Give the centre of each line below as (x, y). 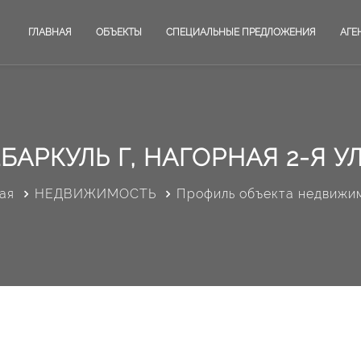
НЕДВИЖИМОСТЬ (95, 193)
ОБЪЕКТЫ (119, 32)
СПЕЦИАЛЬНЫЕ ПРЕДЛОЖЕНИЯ (241, 32)
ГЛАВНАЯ (50, 32)
